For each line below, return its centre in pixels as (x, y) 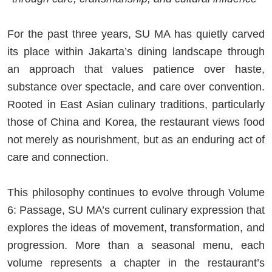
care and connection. (59, 157)
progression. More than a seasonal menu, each (136, 245)
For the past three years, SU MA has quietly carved (136, 34)
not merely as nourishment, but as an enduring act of (136, 139)
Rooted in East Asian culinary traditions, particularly (136, 104)
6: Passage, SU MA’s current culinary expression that (136, 210)
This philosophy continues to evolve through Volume (136, 192)
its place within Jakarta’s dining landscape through (136, 51)
